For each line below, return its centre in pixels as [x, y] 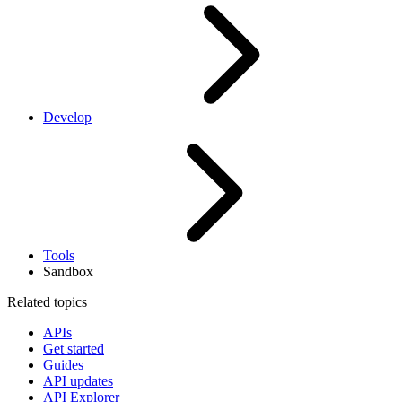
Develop [67, 118]
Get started [74, 349]
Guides [63, 365]
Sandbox [68, 272]
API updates [78, 381]
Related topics [47, 302]
